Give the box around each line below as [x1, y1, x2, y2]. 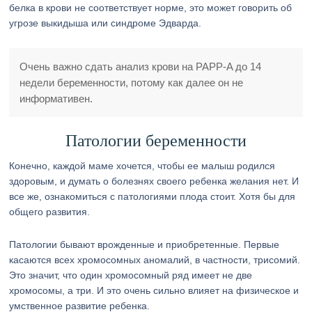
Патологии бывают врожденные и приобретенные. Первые [9, 239, 280, 250]
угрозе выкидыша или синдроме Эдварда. [9, 17, 202, 29]
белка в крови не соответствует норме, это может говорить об [9, 2, 292, 13]
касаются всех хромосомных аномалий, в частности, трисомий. [9, 254, 301, 265]
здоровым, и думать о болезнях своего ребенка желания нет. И [9, 175, 299, 187]
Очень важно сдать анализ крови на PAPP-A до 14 [19, 61, 262, 72]
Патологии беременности [65, 132, 247, 150]
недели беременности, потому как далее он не [19, 77, 244, 88]
